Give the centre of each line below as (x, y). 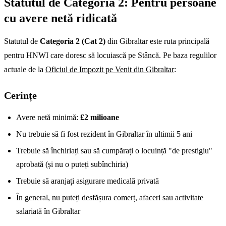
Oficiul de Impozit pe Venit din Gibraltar (110, 69)
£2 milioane (100, 117)
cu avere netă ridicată (61, 18)
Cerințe (20, 95)
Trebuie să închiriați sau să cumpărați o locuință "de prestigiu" (114, 150)
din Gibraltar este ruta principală (157, 41)
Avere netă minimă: (48, 117)
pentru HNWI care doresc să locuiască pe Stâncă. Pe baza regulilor (110, 55)
